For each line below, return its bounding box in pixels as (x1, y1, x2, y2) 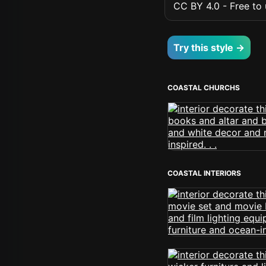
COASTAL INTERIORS (167, 169, 241, 178)
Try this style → (173, 42, 245, 53)
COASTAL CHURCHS (167, 83, 240, 92)
